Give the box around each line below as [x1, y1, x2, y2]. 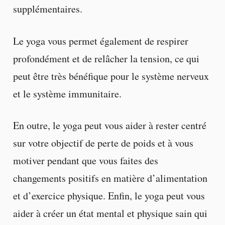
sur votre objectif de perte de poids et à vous [13, 136, 193, 150]
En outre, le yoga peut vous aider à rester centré [13, 118, 206, 132]
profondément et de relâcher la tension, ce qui [13, 51, 199, 65]
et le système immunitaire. [13, 86, 122, 100]
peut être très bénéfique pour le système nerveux [13, 69, 209, 83]
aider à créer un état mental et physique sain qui [13, 206, 207, 220]
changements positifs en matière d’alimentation [13, 171, 207, 185]
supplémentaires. [13, 2, 82, 16]
